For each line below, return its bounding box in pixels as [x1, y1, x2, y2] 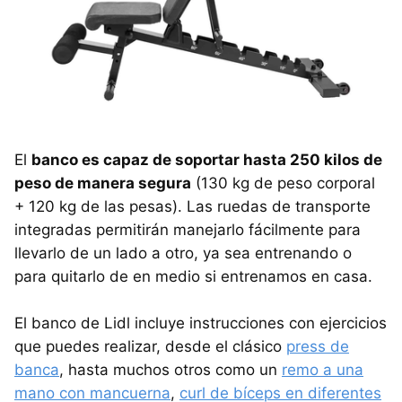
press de [286, 336, 349, 355]
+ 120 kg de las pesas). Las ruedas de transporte [14, 197, 371, 215]
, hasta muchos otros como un [59, 360, 282, 379]
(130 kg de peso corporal [191, 173, 375, 192]
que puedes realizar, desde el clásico [14, 336, 286, 355]
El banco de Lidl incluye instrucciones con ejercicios [14, 313, 387, 332]
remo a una [282, 360, 363, 379]
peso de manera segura [14, 173, 191, 192]
